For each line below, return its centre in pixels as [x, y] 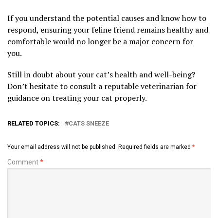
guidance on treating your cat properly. [78, 98]
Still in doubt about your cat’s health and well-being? [101, 74]
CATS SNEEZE [89, 123]
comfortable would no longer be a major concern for [100, 41]
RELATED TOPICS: [34, 123]
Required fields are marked [155, 147]
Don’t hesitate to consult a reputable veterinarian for [102, 86]
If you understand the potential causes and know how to [107, 18]
